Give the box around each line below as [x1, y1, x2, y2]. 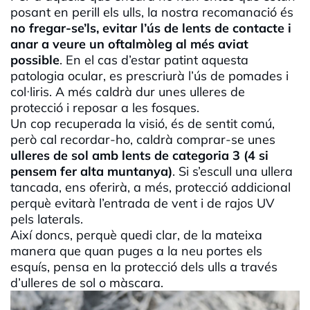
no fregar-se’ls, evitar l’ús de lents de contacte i [10, 20, 291, 37]
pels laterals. [10, 211, 83, 228]
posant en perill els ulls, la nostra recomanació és [10, 4, 293, 21]
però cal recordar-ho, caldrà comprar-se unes [10, 131, 275, 148]
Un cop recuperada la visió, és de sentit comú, [10, 116, 275, 132]
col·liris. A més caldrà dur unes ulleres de [10, 84, 245, 100]
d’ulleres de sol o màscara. [10, 275, 163, 291]
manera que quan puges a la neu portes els [10, 243, 262, 259]
